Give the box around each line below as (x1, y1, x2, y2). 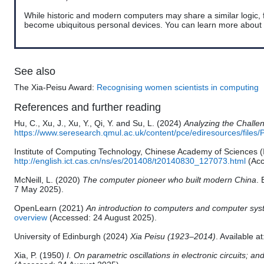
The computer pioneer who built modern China (82, 175, 256, 185)
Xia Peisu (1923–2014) (130, 232, 216, 242)
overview (14, 213, 47, 223)
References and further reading (14, 101, 161, 114)
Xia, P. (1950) (14, 250, 67, 260)
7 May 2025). (14, 184, 64, 194)
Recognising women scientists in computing (97, 82, 259, 93)
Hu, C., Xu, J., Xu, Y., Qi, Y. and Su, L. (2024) (14, 118, 184, 128)
